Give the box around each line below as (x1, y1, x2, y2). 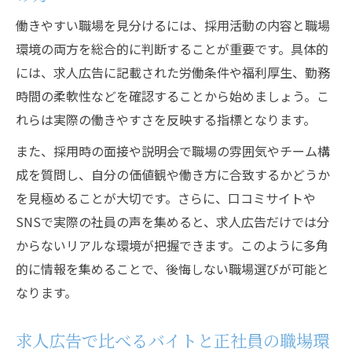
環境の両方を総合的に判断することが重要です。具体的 (16, 39, 328, 58)
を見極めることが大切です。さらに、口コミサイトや (16, 189, 316, 207)
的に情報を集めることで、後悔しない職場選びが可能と (16, 259, 329, 278)
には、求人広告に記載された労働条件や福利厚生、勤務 (16, 63, 330, 82)
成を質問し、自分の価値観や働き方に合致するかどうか (16, 165, 330, 184)
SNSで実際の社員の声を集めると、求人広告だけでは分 (16, 212, 329, 231)
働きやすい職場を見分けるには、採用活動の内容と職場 (16, 16, 330, 35)
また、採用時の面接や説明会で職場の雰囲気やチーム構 (16, 141, 330, 160)
